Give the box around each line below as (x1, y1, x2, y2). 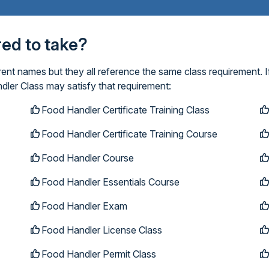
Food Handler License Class (41, 224, 162, 236)
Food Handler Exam (41, 200, 127, 212)
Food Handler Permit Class (41, 248, 156, 260)
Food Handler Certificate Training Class (41, 104, 210, 116)
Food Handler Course (41, 152, 134, 164)
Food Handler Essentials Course (41, 176, 180, 188)
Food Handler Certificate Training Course (41, 128, 217, 140)
